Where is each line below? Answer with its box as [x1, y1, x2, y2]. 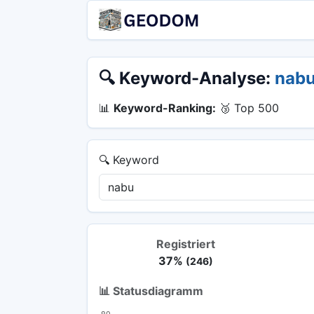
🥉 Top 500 [216, 100, 279, 115]
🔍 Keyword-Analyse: [99, 67, 275, 88]
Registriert [156, 236, 215, 251]
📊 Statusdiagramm [99, 284, 203, 299]
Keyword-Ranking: [114, 100, 216, 115]
